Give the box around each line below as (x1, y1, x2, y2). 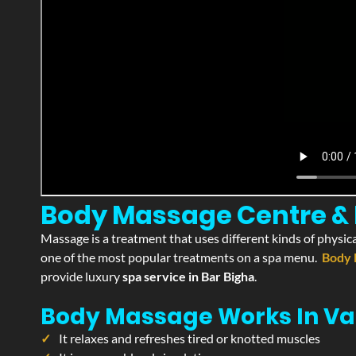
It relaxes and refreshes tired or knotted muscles (59, 331, 320, 346)
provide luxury (41, 269, 122, 284)
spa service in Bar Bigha (122, 269, 254, 284)
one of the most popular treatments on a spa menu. (41, 250, 322, 265)
